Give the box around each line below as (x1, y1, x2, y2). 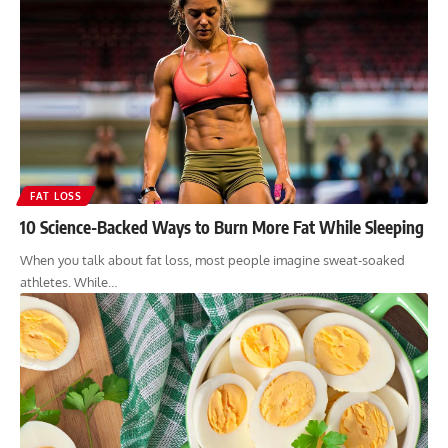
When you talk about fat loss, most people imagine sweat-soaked (20, 252, 405, 269)
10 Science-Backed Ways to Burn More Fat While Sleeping (20, 216, 424, 239)
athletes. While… (20, 274, 117, 291)
